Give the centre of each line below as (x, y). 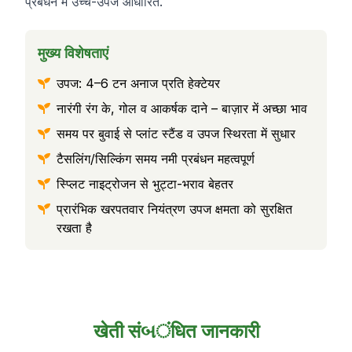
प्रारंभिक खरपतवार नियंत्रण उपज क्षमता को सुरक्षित (174, 209)
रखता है (74, 228)
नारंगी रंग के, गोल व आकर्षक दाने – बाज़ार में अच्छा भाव (182, 108)
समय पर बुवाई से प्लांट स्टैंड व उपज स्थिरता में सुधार (176, 134)
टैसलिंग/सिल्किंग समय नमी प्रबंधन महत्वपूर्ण (156, 159)
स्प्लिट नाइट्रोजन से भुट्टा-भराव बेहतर (145, 184)
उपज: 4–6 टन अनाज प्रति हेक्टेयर (138, 83)
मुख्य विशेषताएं (73, 53)
